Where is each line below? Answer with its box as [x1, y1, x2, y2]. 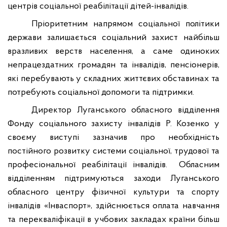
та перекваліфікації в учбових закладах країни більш [8, 215, 219, 224]
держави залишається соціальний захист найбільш [8, 33, 219, 43]
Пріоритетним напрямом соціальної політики [31, 19, 219, 29]
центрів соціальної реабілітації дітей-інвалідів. [8, 2, 188, 11]
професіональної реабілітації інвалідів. [8, 160, 167, 170]
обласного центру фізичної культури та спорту [8, 187, 219, 197]
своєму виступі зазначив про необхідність [8, 133, 219, 142]
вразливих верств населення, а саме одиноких [8, 47, 219, 56]
